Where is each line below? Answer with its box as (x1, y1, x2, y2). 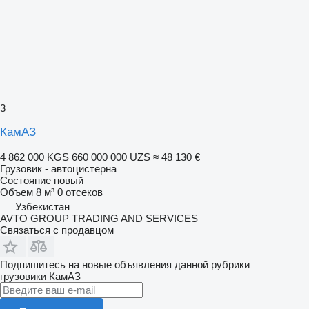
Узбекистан (15, 200, 70, 212)
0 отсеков (57, 186, 103, 198)
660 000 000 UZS (72, 150, 150, 163)
